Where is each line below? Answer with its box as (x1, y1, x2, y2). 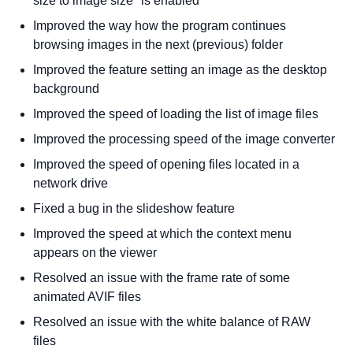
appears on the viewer (33, 246, 158, 259)
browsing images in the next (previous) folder (33, 38, 284, 51)
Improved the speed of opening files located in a (33, 158, 300, 171)
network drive (33, 176, 109, 190)
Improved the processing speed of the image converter (33, 132, 336, 146)
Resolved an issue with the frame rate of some (33, 271, 291, 284)
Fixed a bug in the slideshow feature (33, 202, 236, 215)
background (33, 82, 100, 95)
